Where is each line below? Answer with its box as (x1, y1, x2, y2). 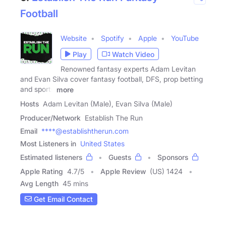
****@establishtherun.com (41, 126, 129, 135)
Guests (108, 152, 131, 161)
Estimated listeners (20, 152, 82, 161)
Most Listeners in (20, 139, 76, 148)
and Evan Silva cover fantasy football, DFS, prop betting (20, 75, 203, 83)
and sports (20, 85, 54, 93)
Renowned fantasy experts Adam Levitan (61, 65, 196, 73)
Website (61, 34, 87, 42)
